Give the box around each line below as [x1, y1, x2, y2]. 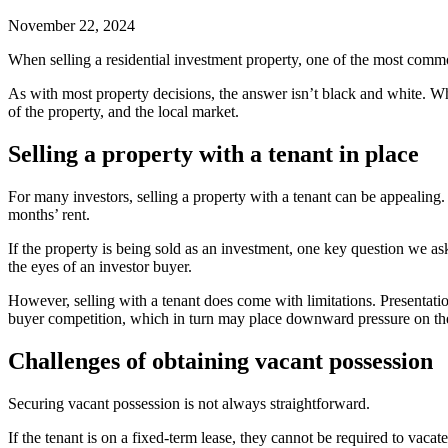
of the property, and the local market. [8, 103, 239, 121]
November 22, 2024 [8, 17, 135, 35]
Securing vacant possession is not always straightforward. [8, 394, 370, 412]
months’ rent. [8, 206, 90, 224]
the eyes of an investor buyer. [8, 258, 192, 276]
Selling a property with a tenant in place [8, 141, 419, 168]
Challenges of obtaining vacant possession [8, 347, 433, 374]
